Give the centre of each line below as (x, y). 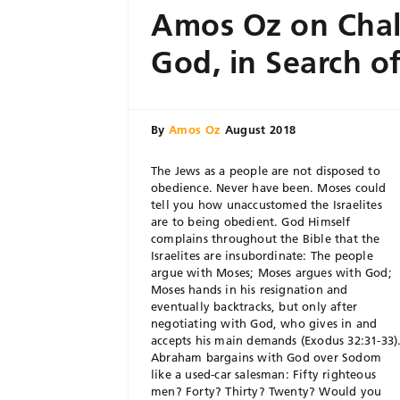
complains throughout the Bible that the (266, 238)
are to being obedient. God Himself (251, 221)
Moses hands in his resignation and (250, 289)
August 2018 (258, 129)
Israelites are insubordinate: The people (262, 255)
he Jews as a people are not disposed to (269, 171)
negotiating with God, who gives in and (264, 323)
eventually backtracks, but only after (254, 306)
